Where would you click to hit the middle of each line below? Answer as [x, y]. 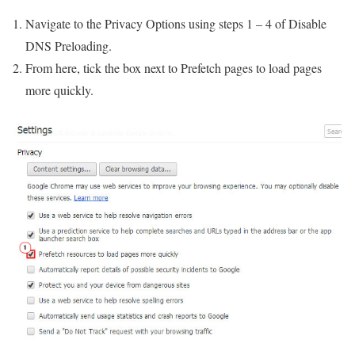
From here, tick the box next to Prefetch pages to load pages [174, 68]
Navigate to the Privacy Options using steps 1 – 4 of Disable [176, 24]
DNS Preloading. [69, 46]
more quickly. [61, 90]
